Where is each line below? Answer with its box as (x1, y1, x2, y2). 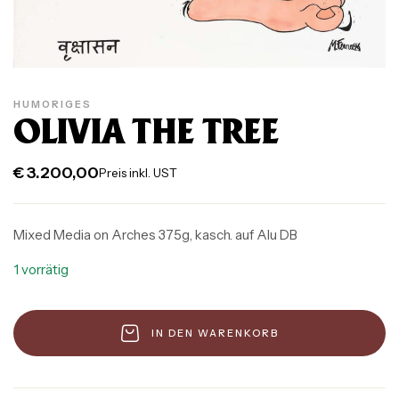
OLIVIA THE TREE (13, 117, 279, 151)
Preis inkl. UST (99, 166, 177, 181)
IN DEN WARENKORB (151, 326, 280, 339)
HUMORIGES (13, 98, 92, 111)
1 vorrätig (13, 261, 69, 279)
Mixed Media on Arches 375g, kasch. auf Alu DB (13, 226, 297, 244)
